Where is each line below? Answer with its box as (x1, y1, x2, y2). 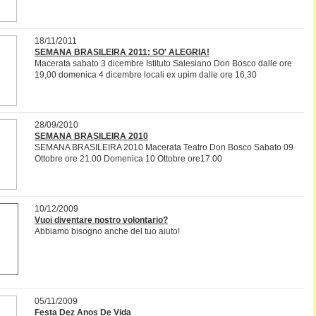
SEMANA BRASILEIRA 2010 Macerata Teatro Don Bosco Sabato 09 (35, 142, 293, 152)
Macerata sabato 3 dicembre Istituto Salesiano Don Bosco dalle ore (35, 59, 292, 68)
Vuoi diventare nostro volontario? (35, 215, 168, 225)
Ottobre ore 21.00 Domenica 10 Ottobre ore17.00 (35, 154, 222, 164)
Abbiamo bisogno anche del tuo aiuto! (35, 226, 180, 236)
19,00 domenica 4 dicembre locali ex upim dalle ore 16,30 (35, 70, 257, 80)
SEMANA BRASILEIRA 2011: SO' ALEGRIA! (35, 47, 209, 57)
